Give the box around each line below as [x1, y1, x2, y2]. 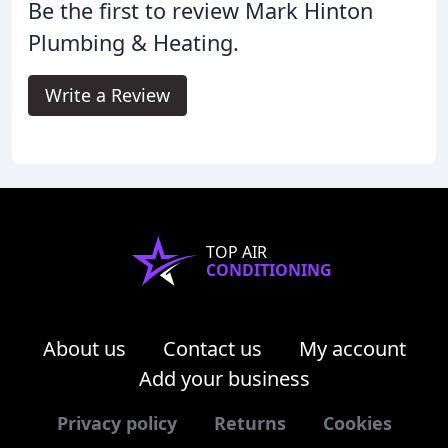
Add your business [138, 365, 310, 393]
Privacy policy [56, 411, 177, 436]
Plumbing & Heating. [28, 28, 239, 58]
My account [298, 335, 406, 363]
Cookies [322, 411, 392, 436]
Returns [213, 411, 286, 436]
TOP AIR [206, 241, 267, 264]
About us [42, 335, 126, 363]
